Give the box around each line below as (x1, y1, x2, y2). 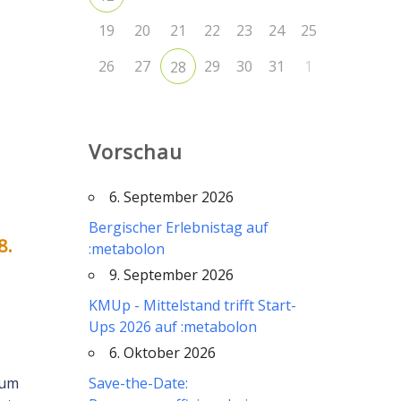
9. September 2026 (108, 265, 234, 285)
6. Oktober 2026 (108, 343, 216, 363)
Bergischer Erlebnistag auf (88, 218, 269, 237)
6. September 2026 (108, 187, 234, 207)
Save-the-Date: (88, 373, 188, 393)
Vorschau (88, 138, 183, 165)
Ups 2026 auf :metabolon (88, 317, 257, 337)
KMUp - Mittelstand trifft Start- (88, 295, 296, 315)
